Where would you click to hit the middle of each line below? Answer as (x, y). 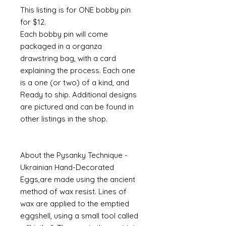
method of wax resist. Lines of (73, 191)
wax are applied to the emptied (75, 204)
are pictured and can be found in (77, 107)
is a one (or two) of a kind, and (75, 82)
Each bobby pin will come (64, 34)
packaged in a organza (61, 46)
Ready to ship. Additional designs (78, 95)
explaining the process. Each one (78, 70)
